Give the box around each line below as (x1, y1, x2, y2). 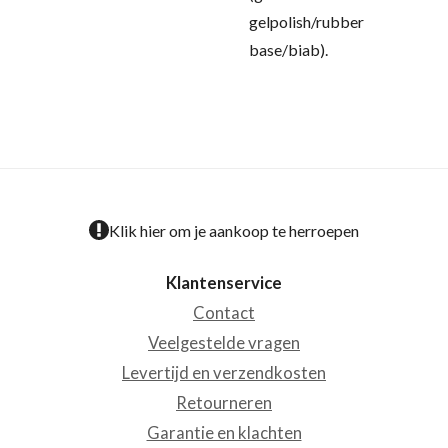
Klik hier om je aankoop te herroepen (109, 220, 359, 240)
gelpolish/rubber (249, 12, 364, 31)
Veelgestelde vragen (148, 332, 300, 353)
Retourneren (176, 392, 272, 413)
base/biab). (249, 40, 328, 59)
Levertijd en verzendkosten (122, 362, 326, 383)
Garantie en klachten (146, 422, 302, 443)
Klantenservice (166, 272, 282, 293)
